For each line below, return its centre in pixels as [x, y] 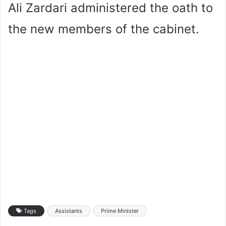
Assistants [69, 211]
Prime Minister [120, 211]
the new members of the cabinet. [104, 29]
